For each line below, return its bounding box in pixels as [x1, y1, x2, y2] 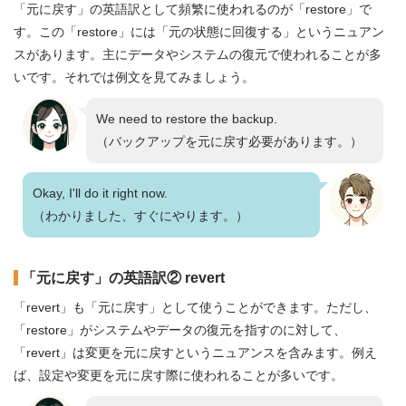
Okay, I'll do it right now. [33, 186, 168, 200]
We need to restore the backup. [96, 111, 277, 126]
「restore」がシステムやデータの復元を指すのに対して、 [14, 323, 346, 337]
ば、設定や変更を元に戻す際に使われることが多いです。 [14, 368, 343, 382]
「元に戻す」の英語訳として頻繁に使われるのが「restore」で [14, 2, 372, 16]
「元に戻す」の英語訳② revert [22, 270, 225, 285]
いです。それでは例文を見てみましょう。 [14, 70, 255, 84]
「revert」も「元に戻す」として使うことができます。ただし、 [14, 300, 377, 314]
